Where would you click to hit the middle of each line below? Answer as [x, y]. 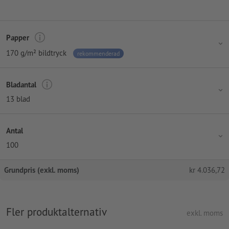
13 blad [18, 99]
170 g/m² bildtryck [36, 53]
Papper [18, 37]
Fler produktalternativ [56, 212]
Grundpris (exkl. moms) [42, 170]
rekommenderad [98, 54]
